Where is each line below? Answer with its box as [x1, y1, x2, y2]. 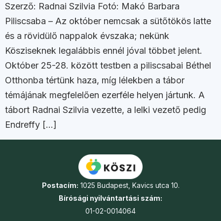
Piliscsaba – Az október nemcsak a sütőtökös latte [5, 16, 211, 27]
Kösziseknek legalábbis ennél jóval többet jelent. [5, 45, 202, 56]
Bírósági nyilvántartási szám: [59, 193, 162, 202]
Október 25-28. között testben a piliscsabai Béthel [5, 60, 211, 71]
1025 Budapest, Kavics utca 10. [78, 181, 180, 189]
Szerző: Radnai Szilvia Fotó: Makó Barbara [5, 1, 180, 12]
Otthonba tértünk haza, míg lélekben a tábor [5, 75, 184, 86]
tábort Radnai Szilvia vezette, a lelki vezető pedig [5, 105, 206, 115]
